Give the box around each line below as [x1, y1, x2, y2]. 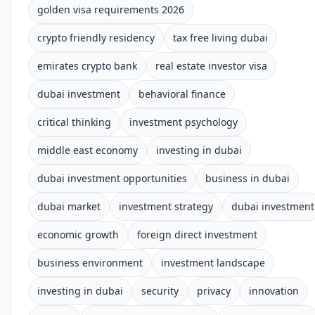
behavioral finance [139, 87, 226, 101]
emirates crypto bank [37, 59, 137, 72]
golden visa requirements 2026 [37, 3, 184, 16]
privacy [197, 284, 231, 297]
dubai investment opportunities [37, 172, 187, 185]
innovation [249, 284, 299, 297]
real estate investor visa [155, 59, 267, 72]
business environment [37, 256, 143, 269]
